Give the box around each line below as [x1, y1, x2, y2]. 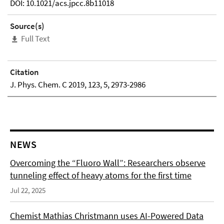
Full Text [21, 33, 50, 44]
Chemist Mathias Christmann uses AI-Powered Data [10, 210, 203, 222]
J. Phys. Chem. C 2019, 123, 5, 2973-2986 [10, 79, 145, 90]
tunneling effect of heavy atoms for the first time [10, 169, 191, 181]
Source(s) [10, 20, 44, 31]
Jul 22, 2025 [10, 185, 45, 195]
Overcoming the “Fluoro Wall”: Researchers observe [10, 157, 205, 169]
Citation [10, 66, 39, 78]
